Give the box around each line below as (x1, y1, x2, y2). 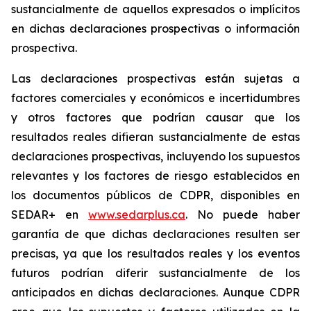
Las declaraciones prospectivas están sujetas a (11, 72, 300, 85)
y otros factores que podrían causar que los (11, 110, 300, 124)
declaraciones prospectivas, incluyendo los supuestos (11, 149, 300, 163)
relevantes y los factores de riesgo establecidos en (11, 169, 300, 183)
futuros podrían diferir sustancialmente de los (11, 266, 300, 280)
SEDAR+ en (11, 208, 88, 221)
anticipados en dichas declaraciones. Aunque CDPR (11, 285, 300, 299)
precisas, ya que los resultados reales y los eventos (11, 246, 300, 260)
